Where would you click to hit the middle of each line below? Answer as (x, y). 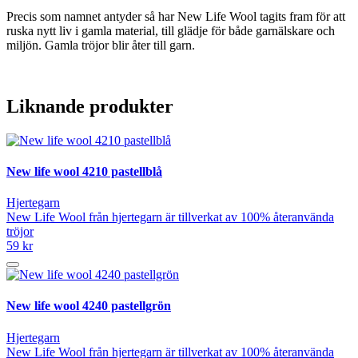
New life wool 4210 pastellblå (84, 171)
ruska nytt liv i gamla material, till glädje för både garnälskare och (171, 30)
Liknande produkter (90, 106)
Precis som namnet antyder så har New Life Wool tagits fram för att (176, 16)
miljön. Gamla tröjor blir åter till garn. (101, 45)
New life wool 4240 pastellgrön (89, 306)
